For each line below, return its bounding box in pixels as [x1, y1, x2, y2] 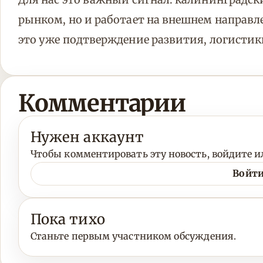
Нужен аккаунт [31, 127, 144, 146]
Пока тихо [31, 210, 105, 228]
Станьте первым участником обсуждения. [31, 230, 236, 242]
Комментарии [18, 88, 186, 118]
